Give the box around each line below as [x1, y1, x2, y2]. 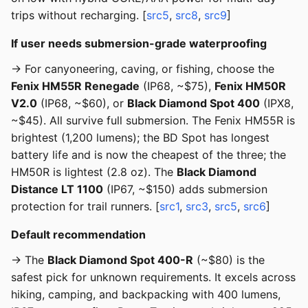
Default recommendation [11, 228, 146, 242]
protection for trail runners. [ [11, 199, 159, 214]
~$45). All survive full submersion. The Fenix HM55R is [11, 113, 295, 128]
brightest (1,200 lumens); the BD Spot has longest [11, 131, 269, 145]
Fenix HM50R [214, 79, 286, 93]
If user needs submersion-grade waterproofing [11, 36, 267, 51]
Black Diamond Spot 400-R [47, 253, 193, 267]
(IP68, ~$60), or [37, 96, 127, 111]
